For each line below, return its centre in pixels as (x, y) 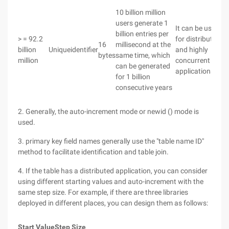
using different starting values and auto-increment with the (111, 181)
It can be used (197, 28)
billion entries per (142, 34)
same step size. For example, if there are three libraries (103, 192)
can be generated (143, 66)
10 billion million (141, 12)
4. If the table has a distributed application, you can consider (113, 171)
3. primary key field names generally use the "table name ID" (111, 141)
